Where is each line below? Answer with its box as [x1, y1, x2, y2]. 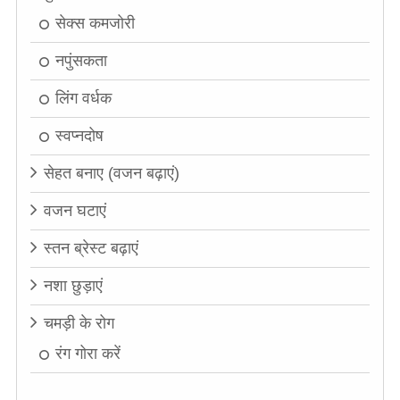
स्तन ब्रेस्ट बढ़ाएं [43, 239, 138, 258]
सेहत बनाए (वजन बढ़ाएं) [43, 164, 179, 183]
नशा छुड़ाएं [43, 277, 103, 296]
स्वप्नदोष [54, 127, 104, 146]
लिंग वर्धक [54, 89, 112, 108]
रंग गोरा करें [54, 345, 121, 363]
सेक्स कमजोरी [54, 14, 135, 33]
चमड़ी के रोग [43, 314, 114, 333]
